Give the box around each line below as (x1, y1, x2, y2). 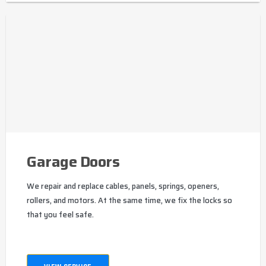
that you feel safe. (27, 208, 94, 221)
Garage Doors (27, 150, 119, 173)
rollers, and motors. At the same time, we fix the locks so (27, 194, 232, 207)
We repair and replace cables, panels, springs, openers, (27, 179, 219, 192)
